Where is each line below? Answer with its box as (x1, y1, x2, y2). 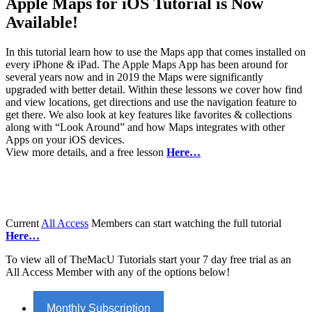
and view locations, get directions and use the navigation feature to (6, 95, 297, 108)
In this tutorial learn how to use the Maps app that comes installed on (6, 45, 306, 58)
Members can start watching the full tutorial (88, 217, 281, 229)
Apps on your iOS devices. (6, 133, 125, 146)
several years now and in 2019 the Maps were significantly (6, 70, 263, 83)
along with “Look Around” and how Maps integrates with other (6, 120, 285, 133)
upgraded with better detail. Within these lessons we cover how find (6, 83, 302, 95)
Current (6, 217, 41, 229)
